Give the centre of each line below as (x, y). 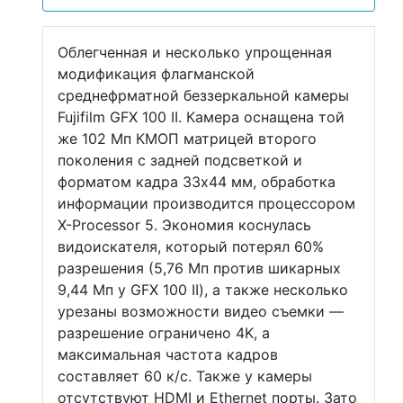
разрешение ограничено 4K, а (164, 333)
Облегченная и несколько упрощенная (195, 52)
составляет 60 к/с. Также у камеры (185, 376)
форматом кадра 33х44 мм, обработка (197, 182)
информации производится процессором (206, 203)
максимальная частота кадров (168, 354)
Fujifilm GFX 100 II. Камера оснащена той (201, 117)
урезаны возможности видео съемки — (201, 311)
